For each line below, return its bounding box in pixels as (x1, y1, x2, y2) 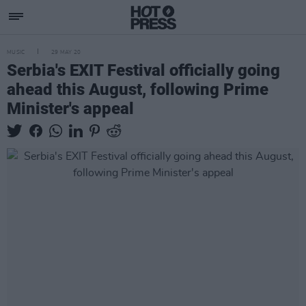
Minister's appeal (7, 99, 134, 118)
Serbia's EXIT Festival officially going (7, 61, 280, 80)
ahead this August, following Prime (7, 80, 268, 99)
